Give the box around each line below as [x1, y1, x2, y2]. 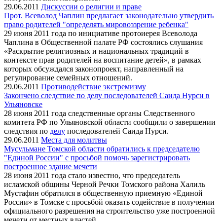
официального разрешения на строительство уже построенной [4, 206, 215, 215]
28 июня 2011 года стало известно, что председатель [4, 171, 180, 180]
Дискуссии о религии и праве [41, 2, 142, 11]
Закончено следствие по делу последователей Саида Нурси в [4, 91, 210, 100]
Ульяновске [4, 100, 42, 109]
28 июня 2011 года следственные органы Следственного [4, 109, 195, 117]
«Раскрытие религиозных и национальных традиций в [4, 46, 189, 55]
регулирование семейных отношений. [4, 73, 132, 82]
